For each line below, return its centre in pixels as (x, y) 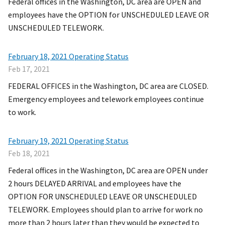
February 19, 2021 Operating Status (68, 141)
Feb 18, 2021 (29, 153)
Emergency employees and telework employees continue (106, 99)
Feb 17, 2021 (29, 69)
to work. (22, 112)
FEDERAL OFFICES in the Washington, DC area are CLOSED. (108, 86)
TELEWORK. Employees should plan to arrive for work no (105, 210)
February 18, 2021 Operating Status (68, 57)
